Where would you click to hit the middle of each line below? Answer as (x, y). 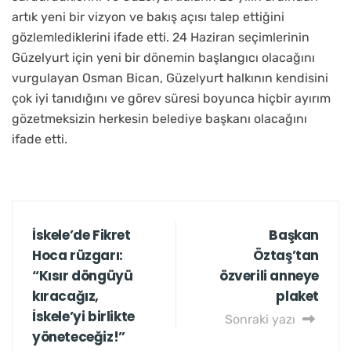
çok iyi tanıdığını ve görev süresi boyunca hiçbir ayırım (171, 99)
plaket (297, 297)
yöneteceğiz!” (79, 337)
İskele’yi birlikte (83, 317)
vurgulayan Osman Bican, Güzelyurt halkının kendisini (170, 78)
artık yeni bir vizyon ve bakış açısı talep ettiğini (148, 17)
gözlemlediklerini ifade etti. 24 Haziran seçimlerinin (161, 38)
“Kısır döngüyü (83, 276)
